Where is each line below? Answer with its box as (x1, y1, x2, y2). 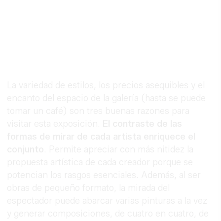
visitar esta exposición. (7, 118, 103, 129)
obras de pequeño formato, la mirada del (7, 182, 170, 193)
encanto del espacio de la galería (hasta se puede (7, 92, 206, 104)
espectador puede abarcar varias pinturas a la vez (7, 195, 208, 206)
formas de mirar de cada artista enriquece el (7, 131, 196, 142)
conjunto (7, 144, 44, 155)
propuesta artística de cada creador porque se (7, 156, 193, 168)
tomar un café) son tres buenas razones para (7, 105, 190, 116)
